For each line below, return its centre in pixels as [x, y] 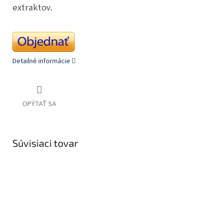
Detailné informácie [41, 61]
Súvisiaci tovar [45, 143]
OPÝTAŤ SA [39, 104]
